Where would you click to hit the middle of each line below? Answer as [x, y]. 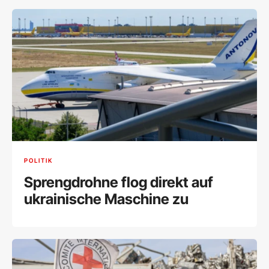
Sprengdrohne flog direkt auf [119, 182]
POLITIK [38, 161]
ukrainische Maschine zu [106, 199]
